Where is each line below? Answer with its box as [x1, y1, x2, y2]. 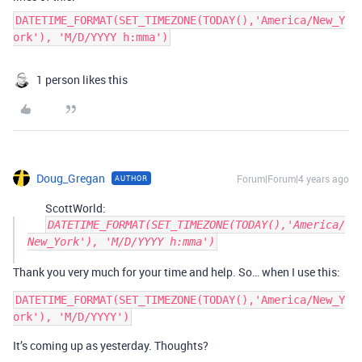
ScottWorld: [45, 200, 106, 216]
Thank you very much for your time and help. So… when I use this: [13, 264, 340, 280]
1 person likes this [36, 72, 128, 87]
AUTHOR [115, 173, 148, 183]
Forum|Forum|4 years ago [237, 172, 349, 185]
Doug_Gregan [36, 170, 105, 186]
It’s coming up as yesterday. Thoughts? [13, 338, 208, 353]
